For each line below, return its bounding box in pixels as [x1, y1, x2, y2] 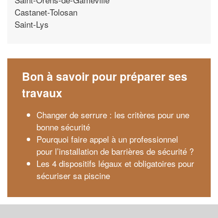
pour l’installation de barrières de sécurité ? [36, 145, 194, 157]
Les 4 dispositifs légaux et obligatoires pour [36, 157, 194, 169]
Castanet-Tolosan [15, 6, 77, 18]
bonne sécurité [36, 120, 90, 133]
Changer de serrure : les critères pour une [36, 108, 189, 121]
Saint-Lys [15, 18, 49, 30]
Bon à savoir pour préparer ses [22, 68, 187, 84]
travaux [22, 84, 62, 101]
